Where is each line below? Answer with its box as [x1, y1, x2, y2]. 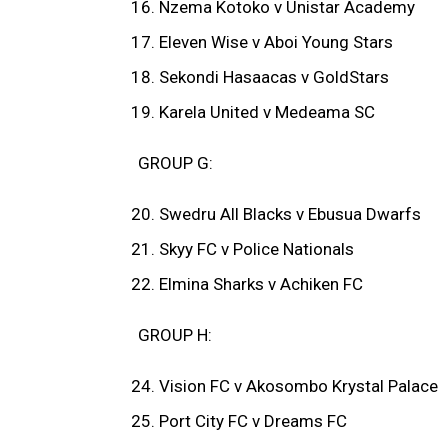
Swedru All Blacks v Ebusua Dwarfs [159, 204, 421, 225]
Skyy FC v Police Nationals [159, 239, 354, 260]
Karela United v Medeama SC [159, 102, 375, 123]
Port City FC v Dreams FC [159, 411, 347, 432]
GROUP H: [138, 325, 212, 346]
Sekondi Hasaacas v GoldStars [159, 67, 389, 88]
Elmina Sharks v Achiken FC [159, 274, 363, 295]
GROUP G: [138, 153, 213, 174]
